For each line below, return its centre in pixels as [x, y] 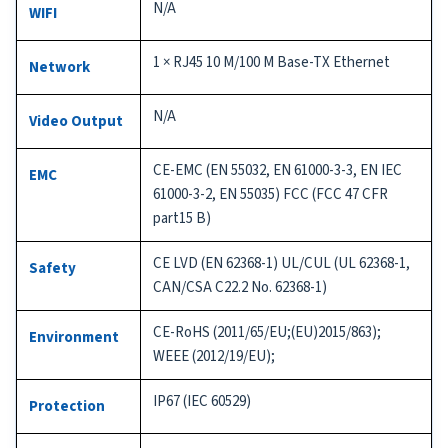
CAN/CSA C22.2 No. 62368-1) [240, 287]
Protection [67, 406]
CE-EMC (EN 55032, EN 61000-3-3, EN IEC [277, 170]
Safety [52, 268]
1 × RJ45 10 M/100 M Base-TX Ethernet [271, 62]
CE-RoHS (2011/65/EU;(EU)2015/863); [267, 332]
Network [59, 67]
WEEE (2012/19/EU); [214, 356]
